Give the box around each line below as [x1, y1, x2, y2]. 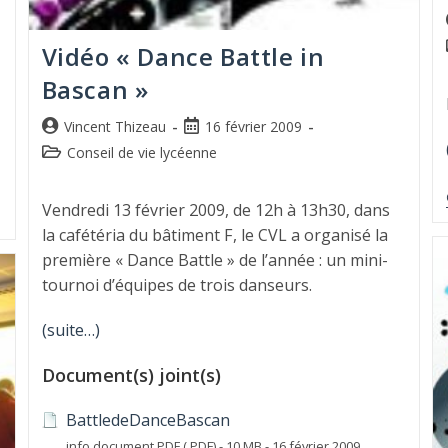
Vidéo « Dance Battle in [41, 39, 325, 73]
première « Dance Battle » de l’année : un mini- [41, 248, 388, 271]
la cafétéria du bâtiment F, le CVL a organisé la [41, 223, 388, 246]
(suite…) [41, 318, 100, 341]
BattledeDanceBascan [65, 408, 230, 431]
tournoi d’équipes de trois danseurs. [41, 273, 312, 296]
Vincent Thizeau [63, 116, 166, 136]
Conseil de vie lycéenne [66, 142, 217, 162]
